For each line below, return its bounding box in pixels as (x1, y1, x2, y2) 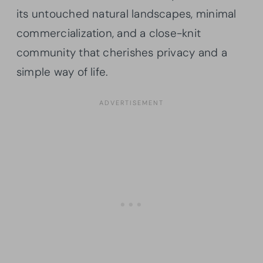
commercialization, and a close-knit (16, 26, 201, 41)
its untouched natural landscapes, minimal (16, 6, 237, 22)
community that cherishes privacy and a (16, 45, 227, 60)
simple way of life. (16, 65, 109, 80)
